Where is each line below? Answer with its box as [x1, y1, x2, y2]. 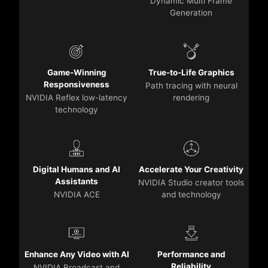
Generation [170, 8, 213, 18]
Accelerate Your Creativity [139, 165, 244, 175]
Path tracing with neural [145, 81, 237, 91]
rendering [173, 93, 210, 103]
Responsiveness [44, 80, 110, 90]
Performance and [157, 249, 226, 260]
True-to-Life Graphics [148, 68, 234, 78]
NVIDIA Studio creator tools [138, 178, 245, 188]
